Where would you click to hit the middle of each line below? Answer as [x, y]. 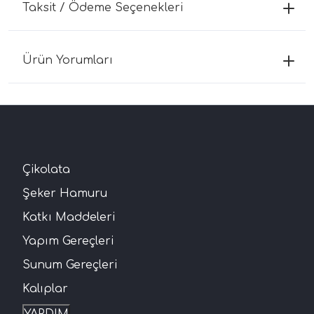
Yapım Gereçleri [68, 241]
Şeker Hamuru [65, 193]
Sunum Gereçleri [70, 265]
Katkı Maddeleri [69, 217]
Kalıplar [45, 288]
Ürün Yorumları [68, 60]
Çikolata [46, 169]
